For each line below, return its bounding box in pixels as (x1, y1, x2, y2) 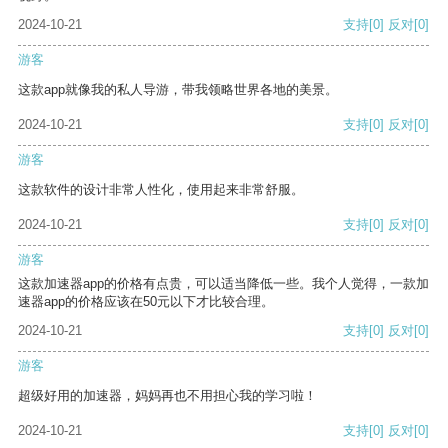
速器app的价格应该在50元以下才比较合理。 (18, 294, 274, 310)
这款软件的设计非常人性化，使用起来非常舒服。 (18, 182, 304, 198)
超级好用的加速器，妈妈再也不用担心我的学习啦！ (18, 388, 317, 404)
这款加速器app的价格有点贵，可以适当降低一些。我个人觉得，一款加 (18, 276, 429, 292)
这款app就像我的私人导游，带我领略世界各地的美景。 (18, 82, 338, 98)
